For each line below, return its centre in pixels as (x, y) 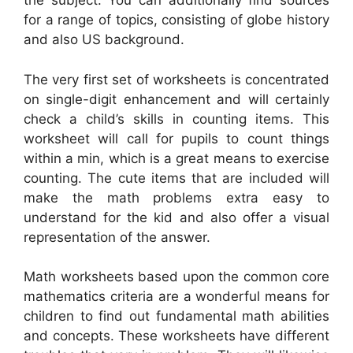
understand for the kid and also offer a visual (176, 217)
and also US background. (104, 40)
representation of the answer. (117, 237)
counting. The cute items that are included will (176, 178)
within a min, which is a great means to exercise (176, 158)
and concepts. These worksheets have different (176, 336)
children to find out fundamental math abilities (176, 316)
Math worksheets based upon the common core (176, 277)
